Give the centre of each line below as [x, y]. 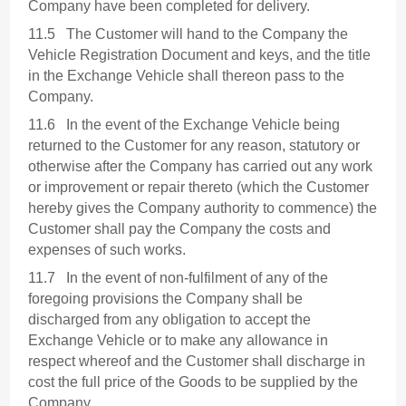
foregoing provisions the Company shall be [166, 299]
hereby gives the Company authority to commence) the [203, 208]
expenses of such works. [107, 250]
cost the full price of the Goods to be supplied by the [193, 382]
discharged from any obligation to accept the [170, 320]
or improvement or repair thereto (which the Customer [199, 188]
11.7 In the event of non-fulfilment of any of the [179, 278]
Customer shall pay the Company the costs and [180, 229]
